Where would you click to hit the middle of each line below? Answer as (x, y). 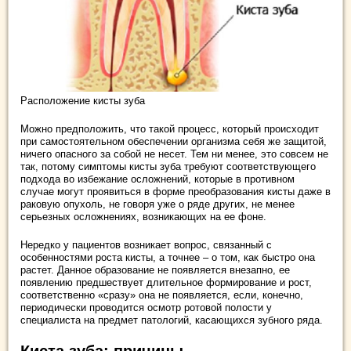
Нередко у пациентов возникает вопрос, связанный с (146, 244)
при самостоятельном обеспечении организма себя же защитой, (174, 141)
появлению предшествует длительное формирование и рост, (166, 282)
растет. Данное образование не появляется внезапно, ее (155, 270)
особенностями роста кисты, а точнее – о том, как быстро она (168, 257)
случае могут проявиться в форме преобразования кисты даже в (175, 191)
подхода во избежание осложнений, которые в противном (157, 179)
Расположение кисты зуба (83, 100)
